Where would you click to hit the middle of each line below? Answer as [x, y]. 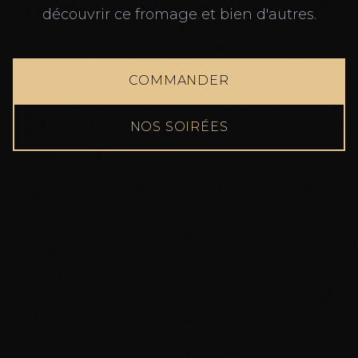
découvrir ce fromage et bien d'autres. [179, 14]
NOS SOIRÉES [179, 127]
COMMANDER [179, 80]
